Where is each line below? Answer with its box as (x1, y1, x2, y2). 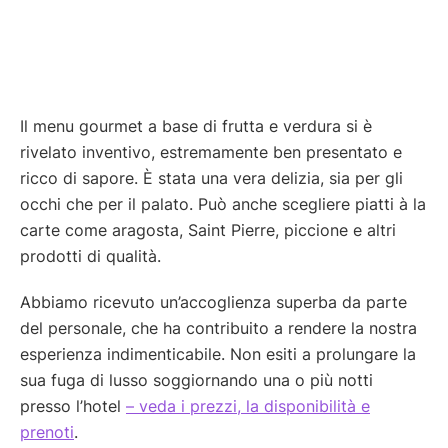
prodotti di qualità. (20, 246, 161, 267)
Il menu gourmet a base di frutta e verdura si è (20, 116, 372, 137)
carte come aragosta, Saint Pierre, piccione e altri (20, 220, 396, 241)
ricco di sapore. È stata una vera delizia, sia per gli (20, 168, 403, 189)
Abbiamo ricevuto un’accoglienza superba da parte (20, 292, 407, 313)
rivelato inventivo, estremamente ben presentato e (20, 142, 402, 163)
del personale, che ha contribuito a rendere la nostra (20, 318, 417, 339)
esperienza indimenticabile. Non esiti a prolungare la (20, 344, 416, 365)
